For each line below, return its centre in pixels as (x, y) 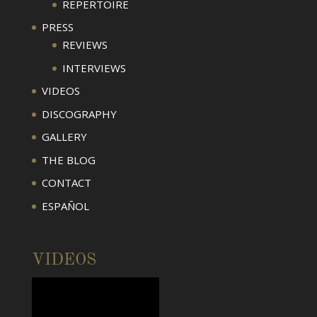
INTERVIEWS (94, 68)
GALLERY (64, 137)
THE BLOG (68, 160)
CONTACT (66, 183)
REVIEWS (85, 45)
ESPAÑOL (65, 206)
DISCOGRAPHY (79, 114)
